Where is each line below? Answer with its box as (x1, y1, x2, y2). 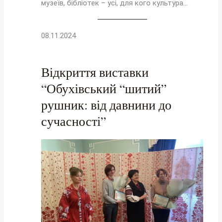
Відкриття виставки (41, 63, 149, 80)
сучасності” (41, 112, 107, 129)
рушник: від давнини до (41, 96, 172, 113)
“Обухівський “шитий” (41, 79, 167, 97)
